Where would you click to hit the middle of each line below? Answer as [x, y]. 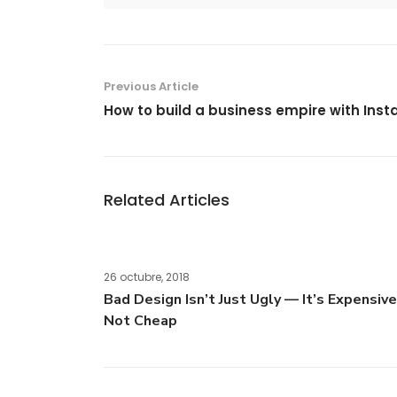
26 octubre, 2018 [147, 277]
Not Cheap [140, 321]
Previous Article [151, 86]
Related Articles [167, 200]
